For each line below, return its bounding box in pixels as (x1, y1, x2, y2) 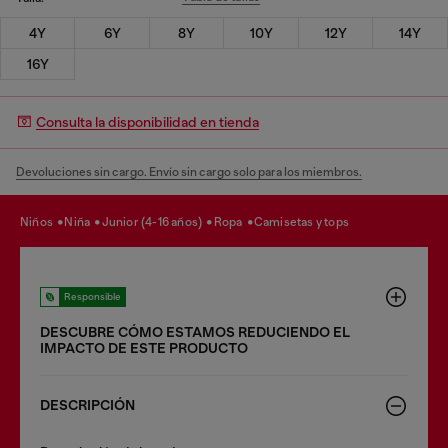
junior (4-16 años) (108, 215, 205, 229)
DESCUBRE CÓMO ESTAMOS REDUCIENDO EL (40, 323, 350, 341)
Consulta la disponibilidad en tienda (36, 114, 259, 130)
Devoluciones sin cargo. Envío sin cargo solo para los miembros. (16, 164, 362, 179)
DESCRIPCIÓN (40, 396, 135, 414)
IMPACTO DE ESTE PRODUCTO (40, 339, 248, 357)
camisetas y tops (263, 215, 350, 229)
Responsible (64, 290, 121, 302)
